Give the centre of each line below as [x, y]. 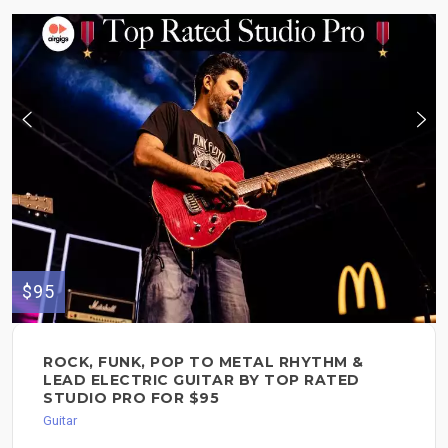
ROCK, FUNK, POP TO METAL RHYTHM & [203, 362]
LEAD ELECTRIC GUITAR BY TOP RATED [201, 380]
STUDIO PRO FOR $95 [131, 398]
